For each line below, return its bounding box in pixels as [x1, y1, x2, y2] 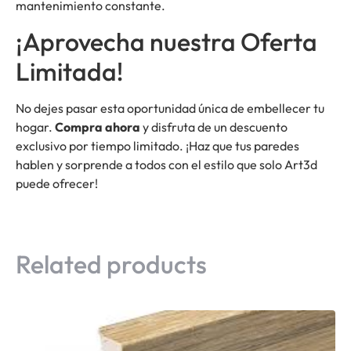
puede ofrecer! [16, 175, 98, 191]
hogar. [16, 118, 55, 135]
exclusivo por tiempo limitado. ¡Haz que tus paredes [16, 137, 299, 154]
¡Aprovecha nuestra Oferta [16, 25, 317, 57]
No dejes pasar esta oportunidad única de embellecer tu [16, 100, 324, 116]
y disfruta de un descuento [140, 118, 288, 135]
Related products [16, 248, 207, 280]
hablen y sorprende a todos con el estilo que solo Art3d [16, 156, 317, 172]
